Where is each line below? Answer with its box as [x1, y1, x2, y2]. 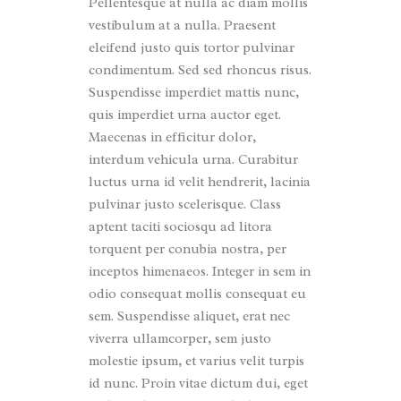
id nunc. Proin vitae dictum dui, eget [89, 374, 308, 392]
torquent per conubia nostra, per [89, 240, 286, 258]
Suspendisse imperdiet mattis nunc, [89, 83, 299, 101]
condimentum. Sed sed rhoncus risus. [89, 61, 311, 79]
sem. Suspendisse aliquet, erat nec [89, 307, 290, 325]
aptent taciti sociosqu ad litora [89, 218, 272, 235]
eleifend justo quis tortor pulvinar [89, 38, 294, 56]
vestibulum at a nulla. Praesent [89, 16, 276, 34]
